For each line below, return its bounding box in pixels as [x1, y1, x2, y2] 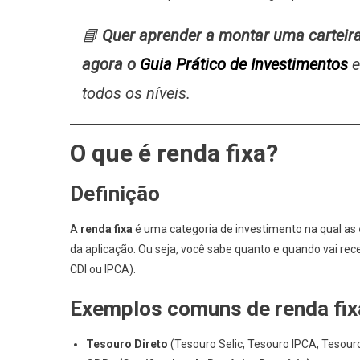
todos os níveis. [82, 84, 190, 103]
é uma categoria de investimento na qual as [133, 223, 358, 235]
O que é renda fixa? [70, 139, 278, 167]
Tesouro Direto [86, 337, 168, 350]
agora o [82, 55, 140, 74]
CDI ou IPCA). [70, 263, 136, 276]
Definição [70, 182, 160, 206]
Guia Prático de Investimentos [140, 55, 348, 74]
